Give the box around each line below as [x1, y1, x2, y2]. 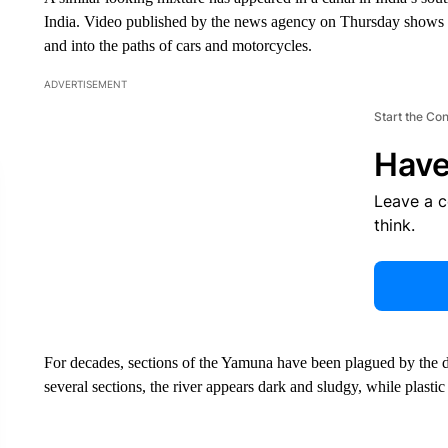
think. [373, 215, 415, 235]
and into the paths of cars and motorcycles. [43, 37, 312, 54]
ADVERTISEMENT [43, 78, 127, 90]
